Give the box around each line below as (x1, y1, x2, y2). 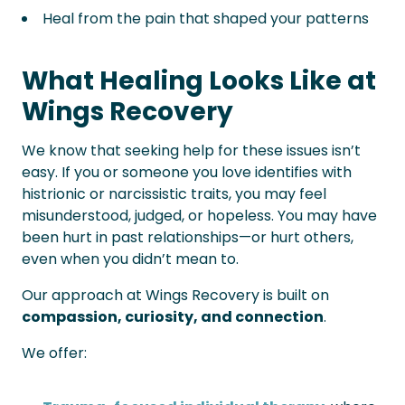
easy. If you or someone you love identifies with (22, 162, 352, 183)
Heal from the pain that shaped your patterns (42, 8, 369, 29)
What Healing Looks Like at (22, 63, 376, 99)
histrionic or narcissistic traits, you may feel (22, 184, 326, 204)
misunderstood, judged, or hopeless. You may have (22, 205, 377, 226)
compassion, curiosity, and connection (22, 306, 324, 327)
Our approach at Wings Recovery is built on (22, 285, 329, 306)
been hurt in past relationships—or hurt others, (22, 227, 353, 248)
